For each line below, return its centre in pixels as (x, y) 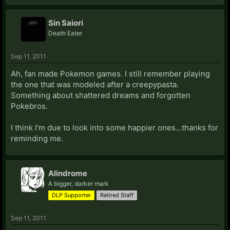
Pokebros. (29, 106)
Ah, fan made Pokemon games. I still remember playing (110, 73)
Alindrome (68, 173)
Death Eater (65, 33)
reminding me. (37, 138)
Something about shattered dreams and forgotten (101, 95)
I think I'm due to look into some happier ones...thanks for (114, 127)
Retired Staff (117, 195)
